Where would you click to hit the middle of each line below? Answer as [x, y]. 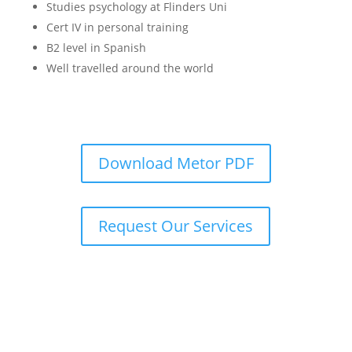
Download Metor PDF [176, 163]
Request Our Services [176, 226]
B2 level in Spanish [96, 48]
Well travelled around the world [130, 68]
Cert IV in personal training [117, 27]
